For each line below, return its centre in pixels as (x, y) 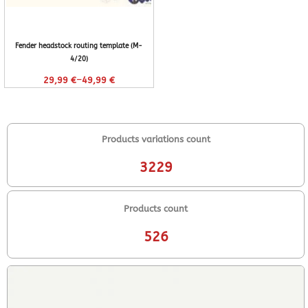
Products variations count (156, 139)
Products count (156, 208)
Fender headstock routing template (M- (79, 46)
